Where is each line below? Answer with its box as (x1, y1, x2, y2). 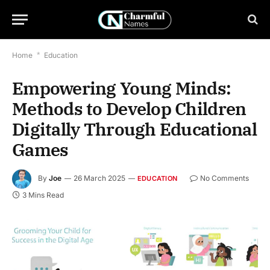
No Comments (199, 174, 249, 183)
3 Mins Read (22, 190, 64, 199)
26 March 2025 (74, 174, 125, 183)
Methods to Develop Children (12, 97, 246, 120)
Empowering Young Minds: (12, 77, 231, 99)
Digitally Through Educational (12, 118, 257, 140)
